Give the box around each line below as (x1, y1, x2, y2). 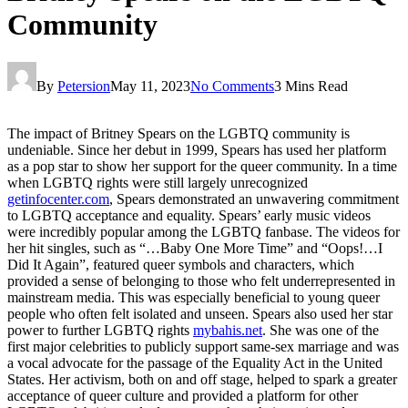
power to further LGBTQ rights (7, 321, 193, 338)
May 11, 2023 (110, 77, 190, 94)
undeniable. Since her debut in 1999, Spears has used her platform (7, 141, 386, 158)
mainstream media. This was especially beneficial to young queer (7, 289, 380, 305)
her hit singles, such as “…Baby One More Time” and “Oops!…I (7, 240, 382, 256)
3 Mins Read (274, 77, 348, 94)
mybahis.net (193, 321, 262, 338)
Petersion (57, 77, 110, 94)
